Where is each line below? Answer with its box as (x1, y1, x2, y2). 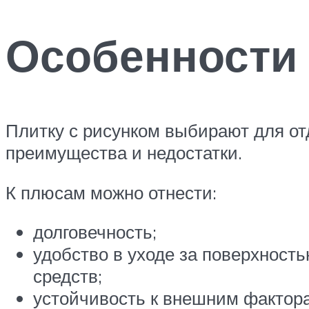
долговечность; (33, 221, 157, 243)
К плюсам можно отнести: (6, 181, 217, 203)
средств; (33, 265, 102, 288)
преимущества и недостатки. (6, 141, 242, 164)
